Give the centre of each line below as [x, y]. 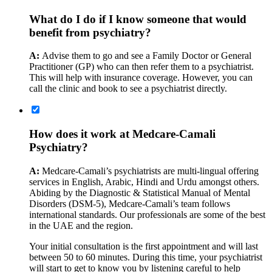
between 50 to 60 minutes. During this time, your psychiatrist [146, 257]
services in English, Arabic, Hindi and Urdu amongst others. [144, 182]
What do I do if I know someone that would [138, 19]
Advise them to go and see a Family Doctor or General [147, 56]
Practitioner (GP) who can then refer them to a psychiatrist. [141, 67]
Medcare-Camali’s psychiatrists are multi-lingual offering [150, 171]
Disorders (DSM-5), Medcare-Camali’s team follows [130, 203]
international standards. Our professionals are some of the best [147, 214]
